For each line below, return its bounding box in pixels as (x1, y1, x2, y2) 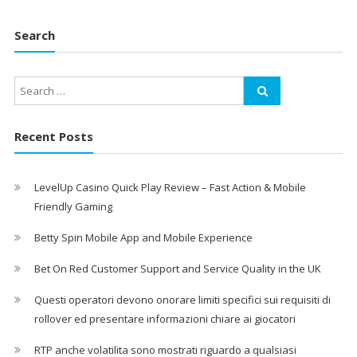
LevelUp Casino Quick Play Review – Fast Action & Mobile (33, 180, 306, 194)
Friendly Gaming (33, 199, 112, 214)
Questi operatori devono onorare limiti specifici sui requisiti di (33, 292, 331, 307)
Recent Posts (14, 128, 93, 144)
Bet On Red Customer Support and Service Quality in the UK (33, 261, 321, 276)
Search (14, 26, 55, 43)
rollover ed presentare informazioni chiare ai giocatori (33, 312, 296, 326)
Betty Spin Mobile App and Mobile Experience (33, 230, 253, 245)
